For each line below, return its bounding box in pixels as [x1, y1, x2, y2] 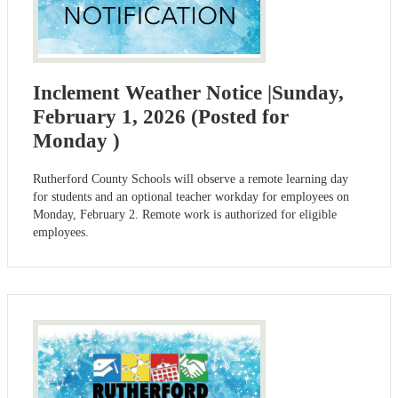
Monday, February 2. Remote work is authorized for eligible [33, 208, 337, 222]
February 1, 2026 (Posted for [33, 105, 289, 128]
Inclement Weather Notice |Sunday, [33, 81, 344, 104]
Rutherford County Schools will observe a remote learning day [33, 172, 348, 187]
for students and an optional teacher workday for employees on [33, 190, 349, 204]
